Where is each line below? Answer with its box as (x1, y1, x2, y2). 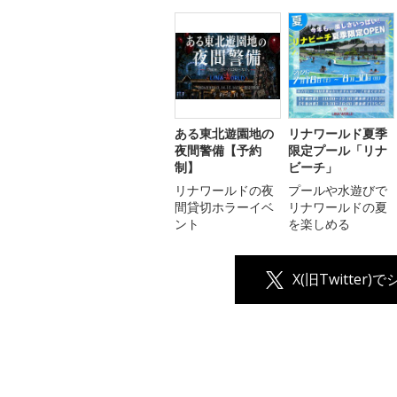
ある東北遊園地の (175, 125, 274, 143)
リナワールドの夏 (288, 198, 387, 216)
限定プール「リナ (288, 142, 387, 160)
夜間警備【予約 (175, 142, 261, 160)
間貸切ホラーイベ (175, 198, 274, 216)
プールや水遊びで (288, 182, 387, 199)
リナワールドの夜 (175, 182, 274, 199)
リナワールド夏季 (288, 125, 387, 143)
